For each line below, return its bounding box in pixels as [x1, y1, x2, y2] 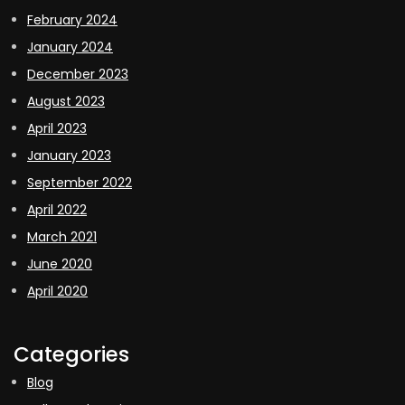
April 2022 [27, 200, 87, 219]
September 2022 [27, 173, 132, 192]
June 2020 [27, 254, 92, 273]
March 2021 [27, 227, 97, 246]
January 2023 [27, 146, 111, 165]
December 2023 [27, 64, 128, 83]
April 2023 [27, 118, 87, 137]
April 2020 [27, 281, 88, 300]
